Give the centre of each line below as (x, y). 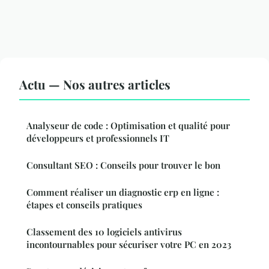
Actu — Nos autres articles (95, 84)
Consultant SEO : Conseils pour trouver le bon (123, 165)
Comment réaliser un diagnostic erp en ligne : (123, 192)
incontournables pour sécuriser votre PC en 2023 (129, 244)
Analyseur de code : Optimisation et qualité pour (128, 125)
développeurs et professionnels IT (98, 138)
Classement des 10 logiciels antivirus (104, 231)
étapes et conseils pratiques (84, 204)
